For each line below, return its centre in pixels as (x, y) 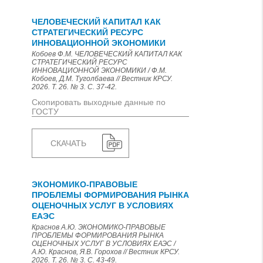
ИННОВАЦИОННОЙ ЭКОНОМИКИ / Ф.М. (99, 70)
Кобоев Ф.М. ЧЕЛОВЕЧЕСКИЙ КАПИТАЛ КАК (107, 54)
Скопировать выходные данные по (99, 102)
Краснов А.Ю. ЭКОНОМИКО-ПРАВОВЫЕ (99, 227)
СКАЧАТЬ (68, 143)
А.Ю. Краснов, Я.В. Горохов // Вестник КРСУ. (106, 252)
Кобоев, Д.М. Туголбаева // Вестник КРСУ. (102, 79)
